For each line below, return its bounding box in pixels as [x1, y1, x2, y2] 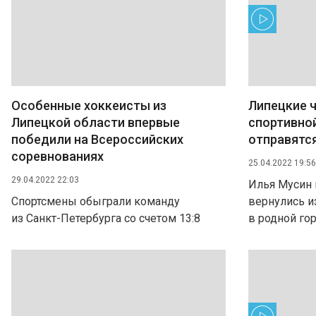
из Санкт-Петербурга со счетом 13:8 [11, 212, 200, 225]
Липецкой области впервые [11, 115, 180, 130]
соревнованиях [11, 149, 104, 164]
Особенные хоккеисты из [11, 98, 166, 113]
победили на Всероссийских [11, 132, 183, 147]
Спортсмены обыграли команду [11, 195, 180, 208]
